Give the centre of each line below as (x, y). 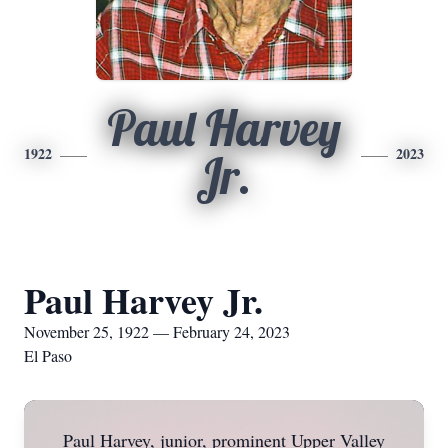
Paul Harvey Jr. (143, 300)
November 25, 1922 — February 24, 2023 (157, 331)
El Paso (48, 355)
